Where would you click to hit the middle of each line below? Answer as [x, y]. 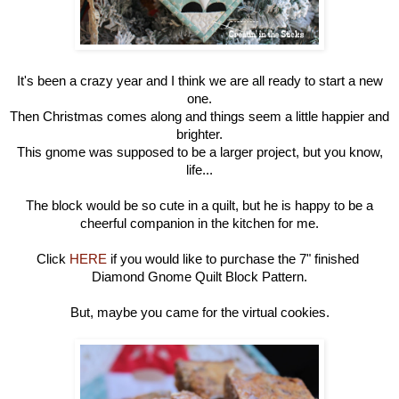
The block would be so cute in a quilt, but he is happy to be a [199, 206]
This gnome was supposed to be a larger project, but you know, [199, 152]
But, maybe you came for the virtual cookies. [199, 313]
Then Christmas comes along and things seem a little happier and [199, 117]
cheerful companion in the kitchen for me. [199, 224]
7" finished [331, 259]
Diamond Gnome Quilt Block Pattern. [199, 277]
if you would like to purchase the [203, 259]
